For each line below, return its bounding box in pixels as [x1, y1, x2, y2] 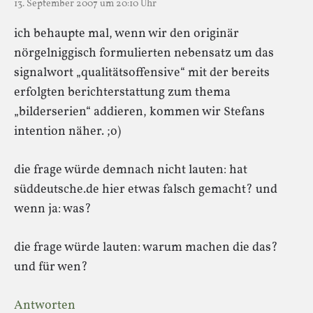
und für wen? [14, 258, 88, 276]
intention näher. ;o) [14, 122, 121, 140]
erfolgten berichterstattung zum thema [14, 83, 231, 101]
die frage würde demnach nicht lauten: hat [14, 161, 247, 179]
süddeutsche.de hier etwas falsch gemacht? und [14, 180, 277, 198]
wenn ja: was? [14, 200, 92, 218]
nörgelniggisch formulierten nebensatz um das [14, 44, 274, 62]
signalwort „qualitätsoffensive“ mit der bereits [14, 64, 270, 82]
